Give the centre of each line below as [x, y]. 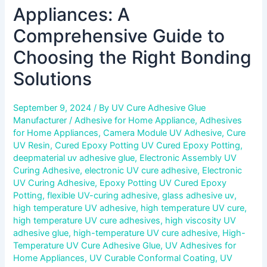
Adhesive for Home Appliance [135, 120]
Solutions [53, 78]
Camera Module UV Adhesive [163, 133]
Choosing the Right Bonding [133, 57]
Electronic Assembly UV [188, 158]
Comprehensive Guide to [119, 35]
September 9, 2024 [54, 108]
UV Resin [32, 145]
